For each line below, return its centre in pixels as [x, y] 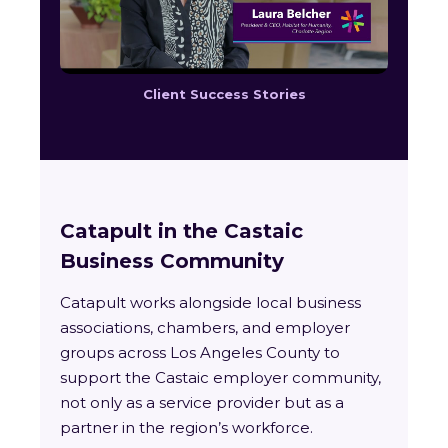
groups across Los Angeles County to [200, 352]
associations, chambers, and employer [205, 327]
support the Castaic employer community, [220, 377]
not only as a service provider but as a [202, 402]
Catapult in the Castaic [181, 231]
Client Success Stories [224, 94]
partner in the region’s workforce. [186, 427]
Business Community [172, 261]
